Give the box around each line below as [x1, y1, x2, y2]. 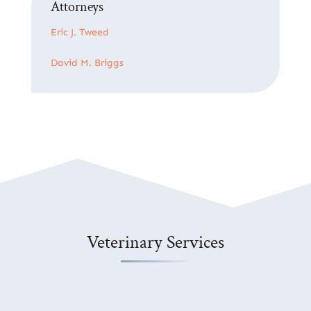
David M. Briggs [51, 56, 124, 69]
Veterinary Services [86, 230, 224, 254]
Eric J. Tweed [51, 26, 110, 38]
